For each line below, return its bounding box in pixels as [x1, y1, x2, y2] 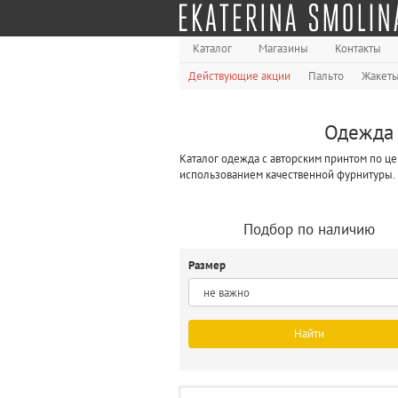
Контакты [335, 41, 381, 56]
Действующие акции [188, 68, 291, 84]
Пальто [308, 68, 344, 84]
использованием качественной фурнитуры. [179, 167, 395, 182]
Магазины [259, 41, 308, 56]
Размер [188, 258, 228, 273]
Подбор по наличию [243, 219, 375, 239]
